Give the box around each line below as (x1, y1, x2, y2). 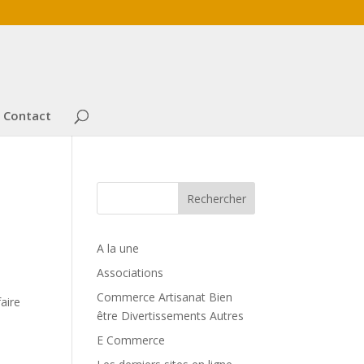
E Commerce (97, 332, 166, 348)
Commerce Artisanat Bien (97, 289, 233, 305)
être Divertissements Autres (97, 308, 245, 323)
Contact (3, 107, 51, 123)
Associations (97, 265, 164, 280)
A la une (97, 240, 140, 256)
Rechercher (186, 190, 246, 206)
